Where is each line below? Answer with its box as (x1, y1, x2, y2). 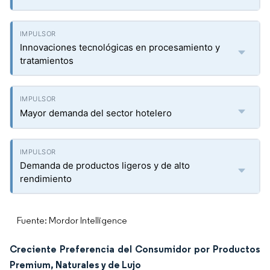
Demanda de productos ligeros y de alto (20, 160, 190, 171)
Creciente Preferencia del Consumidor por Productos (10, 243, 260, 255)
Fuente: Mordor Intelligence (17, 215, 127, 226)
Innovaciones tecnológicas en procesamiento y (20, 42, 220, 53)
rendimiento (20, 173, 72, 184)
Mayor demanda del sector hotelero (20, 107, 172, 119)
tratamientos (20, 55, 74, 66)
